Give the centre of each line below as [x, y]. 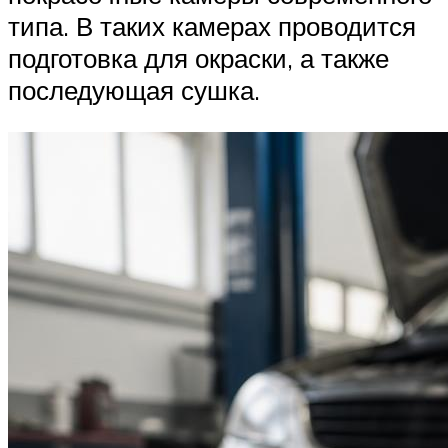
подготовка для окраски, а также [198, 58]
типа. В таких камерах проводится [212, 26]
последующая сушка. [134, 90]
